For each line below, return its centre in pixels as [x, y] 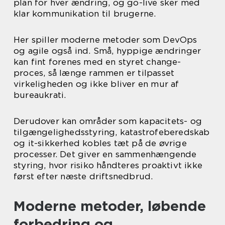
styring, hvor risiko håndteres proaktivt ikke [108, 165]
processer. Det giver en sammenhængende [105, 154]
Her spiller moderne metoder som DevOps [105, 40]
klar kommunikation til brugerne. [85, 14]
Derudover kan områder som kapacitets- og [108, 121]
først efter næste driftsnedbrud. [83, 177]
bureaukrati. [40, 95]
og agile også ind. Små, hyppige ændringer [107, 51]
